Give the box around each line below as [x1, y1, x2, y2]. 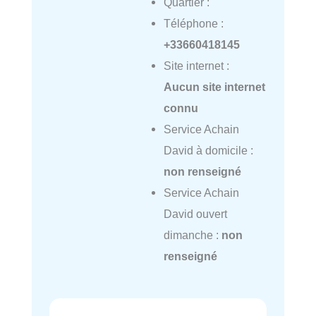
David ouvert [163, 207, 227, 221]
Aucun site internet [163, 80, 265, 94]
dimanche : [163, 229, 221, 242]
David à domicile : [163, 144, 253, 157]
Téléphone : [163, 17, 224, 30]
